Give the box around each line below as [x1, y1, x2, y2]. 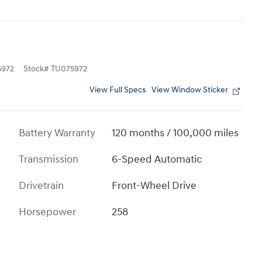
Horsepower [19, 205, 76, 219]
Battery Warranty [19, 126, 95, 140]
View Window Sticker [151, 85, 228, 95]
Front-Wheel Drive [112, 178, 197, 192]
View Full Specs [89, 85, 146, 95]
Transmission [19, 152, 78, 166]
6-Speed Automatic [112, 152, 202, 166]
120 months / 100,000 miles [112, 126, 239, 140]
